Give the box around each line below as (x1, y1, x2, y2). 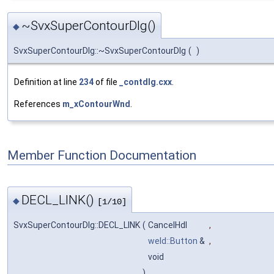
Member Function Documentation (7, 147, 196, 163)
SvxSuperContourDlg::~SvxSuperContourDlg (13, 46, 186, 56)
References (14, 99, 62, 109)
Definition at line (14, 77, 79, 87)
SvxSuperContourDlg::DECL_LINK (13, 220, 140, 230)
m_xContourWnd (62, 99, 130, 109)
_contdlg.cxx (119, 77, 172, 87)
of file (94, 77, 119, 87)
